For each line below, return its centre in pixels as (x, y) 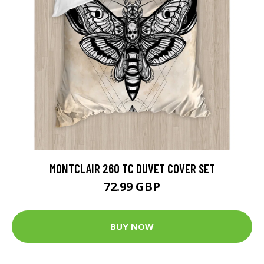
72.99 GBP (132, 186)
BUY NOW (132, 227)
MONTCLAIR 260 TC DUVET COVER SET (132, 168)
